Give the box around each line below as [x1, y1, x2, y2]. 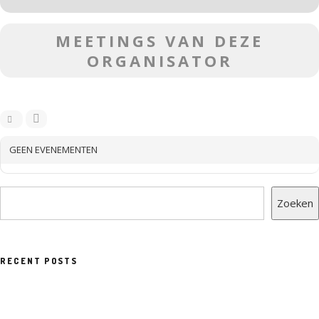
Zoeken [277, 196, 313, 210]
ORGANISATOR [86, 50, 233, 71]
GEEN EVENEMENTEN [9, 143, 98, 156]
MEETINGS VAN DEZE [56, 30, 263, 51]
